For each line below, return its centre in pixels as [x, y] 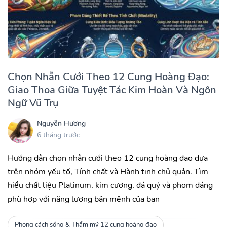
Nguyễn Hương [61, 124]
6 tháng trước [58, 135]
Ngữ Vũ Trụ [33, 103]
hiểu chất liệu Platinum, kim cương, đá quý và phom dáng [110, 185]
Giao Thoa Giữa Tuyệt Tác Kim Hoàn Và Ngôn [112, 90]
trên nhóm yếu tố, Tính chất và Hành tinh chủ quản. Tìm [108, 172]
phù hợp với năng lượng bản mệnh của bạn [84, 199]
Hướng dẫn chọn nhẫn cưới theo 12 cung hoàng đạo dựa [108, 158]
